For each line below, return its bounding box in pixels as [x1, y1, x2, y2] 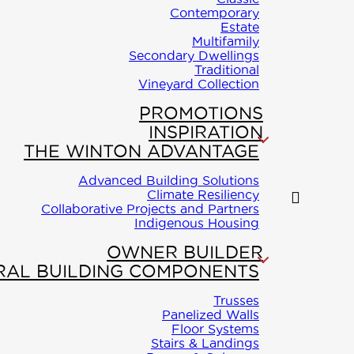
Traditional [194, 62, 259, 77]
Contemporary [170, 6, 259, 21]
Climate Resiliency [147, 187, 259, 202]
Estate [220, 20, 259, 35]
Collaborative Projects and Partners [41, 201, 259, 217]
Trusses [213, 293, 259, 308]
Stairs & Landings [151, 336, 259, 351]
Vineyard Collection [138, 77, 259, 92]
